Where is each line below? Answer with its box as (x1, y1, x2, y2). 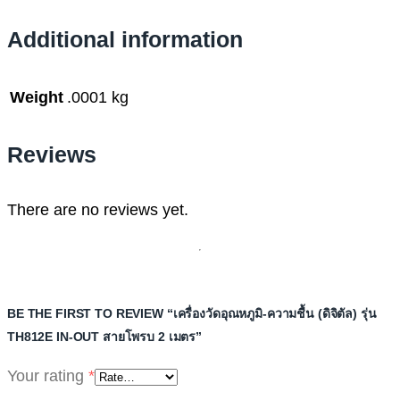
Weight (10, 88, 63, 107)
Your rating (7, 366, 88, 385)
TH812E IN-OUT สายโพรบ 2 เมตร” (7, 329, 202, 344)
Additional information (7, 27, 243, 53)
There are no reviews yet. (7, 200, 188, 219)
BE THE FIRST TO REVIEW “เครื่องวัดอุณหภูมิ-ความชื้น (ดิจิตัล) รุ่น (7, 305, 377, 321)
